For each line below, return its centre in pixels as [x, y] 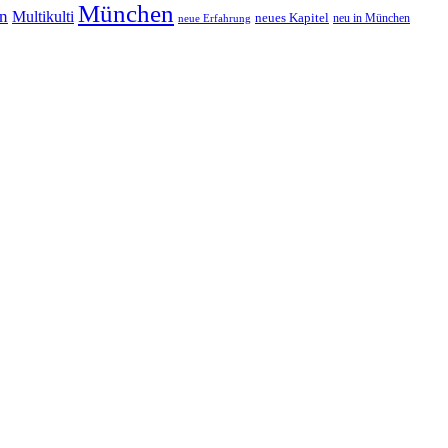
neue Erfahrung [214, 19]
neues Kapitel [292, 18]
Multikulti [43, 17]
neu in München [371, 18]
